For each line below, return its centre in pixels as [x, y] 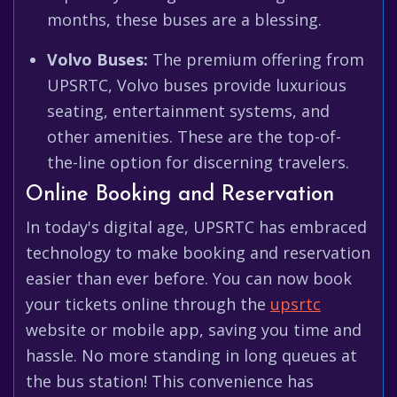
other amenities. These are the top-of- [194, 136]
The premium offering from [256, 59]
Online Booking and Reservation [180, 195]
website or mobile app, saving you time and [194, 330]
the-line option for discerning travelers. [198, 162]
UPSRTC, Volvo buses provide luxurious [197, 85]
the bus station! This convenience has [170, 381]
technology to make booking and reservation [198, 253]
